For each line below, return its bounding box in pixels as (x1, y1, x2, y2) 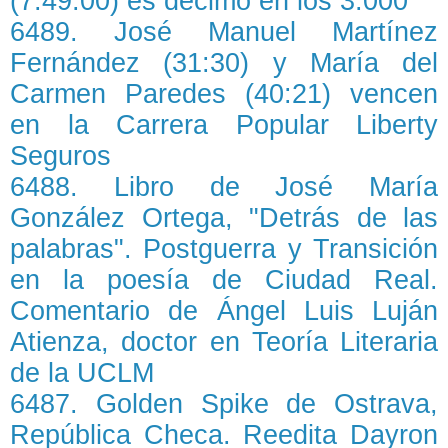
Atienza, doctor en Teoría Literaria (10, 327, 438, 357)
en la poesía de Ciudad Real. (10, 265, 438, 295)
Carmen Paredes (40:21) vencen (10, 79, 438, 109)
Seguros (10, 141, 111, 171)
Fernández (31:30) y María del (10, 48, 438, 78)
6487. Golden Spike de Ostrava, (10, 389, 438, 419)
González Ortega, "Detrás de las (10, 203, 438, 233)
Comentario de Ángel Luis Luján (10, 296, 438, 326)
